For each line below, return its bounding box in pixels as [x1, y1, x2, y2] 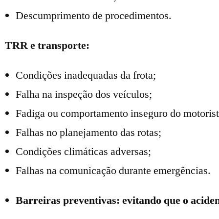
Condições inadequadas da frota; [16, 68, 156, 82]
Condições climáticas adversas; [16, 145, 151, 158]
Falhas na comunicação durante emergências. [16, 164, 211, 177]
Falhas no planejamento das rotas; [16, 126, 161, 139]
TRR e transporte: [5, 39, 89, 52]
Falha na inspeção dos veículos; [16, 88, 152, 101]
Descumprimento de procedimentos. [16, 9, 172, 22]
